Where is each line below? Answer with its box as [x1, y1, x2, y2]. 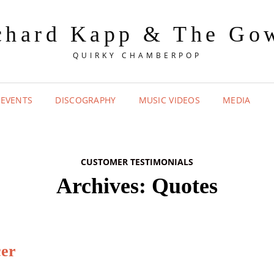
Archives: [56, 174, 152, 198]
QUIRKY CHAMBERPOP [72, 50, 202, 61]
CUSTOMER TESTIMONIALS [81, 156, 193, 168]
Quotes [152, 174, 218, 198]
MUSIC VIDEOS [138, 94, 201, 106]
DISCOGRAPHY [55, 94, 116, 106]
